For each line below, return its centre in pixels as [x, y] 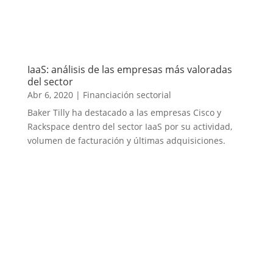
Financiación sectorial [127, 94]
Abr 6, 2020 [50, 94]
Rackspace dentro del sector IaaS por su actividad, [129, 126]
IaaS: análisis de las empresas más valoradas [129, 69]
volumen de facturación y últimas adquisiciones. [126, 140]
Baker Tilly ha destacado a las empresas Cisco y [124, 112]
